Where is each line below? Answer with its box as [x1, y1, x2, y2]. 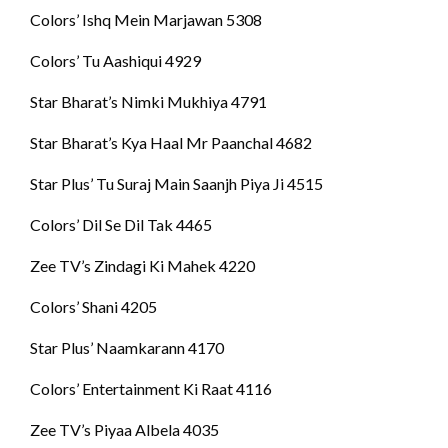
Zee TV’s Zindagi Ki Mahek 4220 [30, 256, 255, 276]
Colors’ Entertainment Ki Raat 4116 [30, 379, 272, 399]
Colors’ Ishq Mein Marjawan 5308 [30, 10, 262, 30]
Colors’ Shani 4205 [30, 297, 157, 317]
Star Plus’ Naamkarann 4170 [30, 338, 224, 358]
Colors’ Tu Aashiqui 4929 [30, 51, 201, 71]
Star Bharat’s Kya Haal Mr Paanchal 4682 [30, 133, 312, 153]
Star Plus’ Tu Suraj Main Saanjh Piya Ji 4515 [30, 174, 323, 194]
